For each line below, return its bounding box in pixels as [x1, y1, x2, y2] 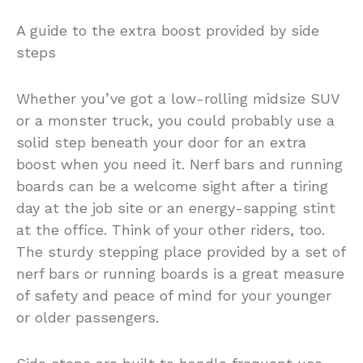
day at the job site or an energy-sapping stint [16, 199, 335, 216]
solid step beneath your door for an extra [16, 133, 306, 151]
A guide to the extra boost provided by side [16, 21, 319, 39]
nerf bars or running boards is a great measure [16, 264, 344, 282]
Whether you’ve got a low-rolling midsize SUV [16, 89, 340, 107]
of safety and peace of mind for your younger [16, 286, 331, 304]
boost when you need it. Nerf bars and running [16, 155, 343, 173]
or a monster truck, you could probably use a [16, 111, 335, 129]
